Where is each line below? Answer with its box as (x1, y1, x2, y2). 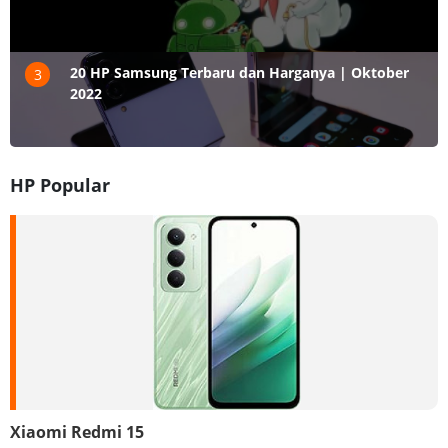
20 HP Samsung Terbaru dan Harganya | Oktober (70, 62, 409, 82)
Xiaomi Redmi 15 (10, 420, 144, 443)
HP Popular (10, 172, 110, 197)
